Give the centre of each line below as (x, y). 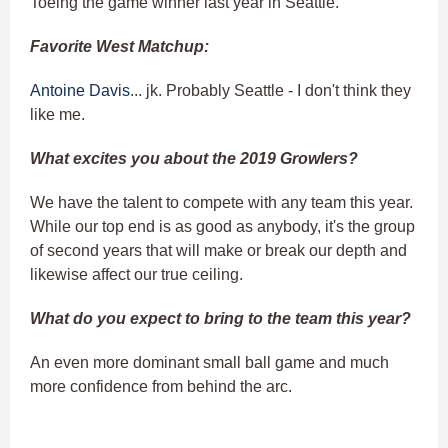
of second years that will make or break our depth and (218, 250)
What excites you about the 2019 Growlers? (194, 158)
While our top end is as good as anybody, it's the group (222, 226)
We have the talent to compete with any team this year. (221, 202)
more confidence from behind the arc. (165, 386)
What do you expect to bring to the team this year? (220, 318)
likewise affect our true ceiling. (138, 274)
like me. (57, 114)
